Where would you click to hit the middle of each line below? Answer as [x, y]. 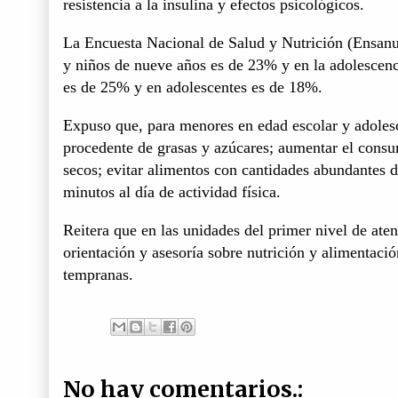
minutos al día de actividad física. [172, 192]
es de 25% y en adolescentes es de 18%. [193, 87]
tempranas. [98, 275]
